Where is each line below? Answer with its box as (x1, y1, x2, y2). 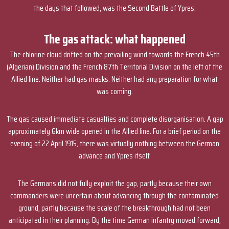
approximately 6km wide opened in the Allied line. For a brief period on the (8, 125, 221, 138)
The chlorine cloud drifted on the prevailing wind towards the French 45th (9, 48, 220, 61)
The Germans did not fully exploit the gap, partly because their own (17, 177, 212, 190)
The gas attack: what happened (43, 29, 186, 49)
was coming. (96, 85, 133, 98)
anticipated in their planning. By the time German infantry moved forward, (8, 214, 221, 226)
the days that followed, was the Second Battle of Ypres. (33, 2, 196, 14)
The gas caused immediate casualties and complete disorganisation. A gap (6, 112, 223, 125)
